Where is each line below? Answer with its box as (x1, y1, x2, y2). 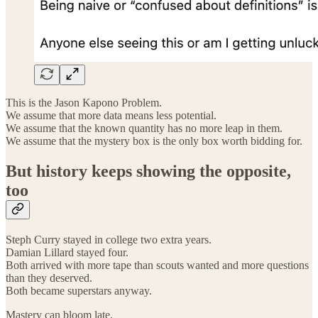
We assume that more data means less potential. (6, 109, 216, 122)
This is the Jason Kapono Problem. (6, 97, 162, 109)
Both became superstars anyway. (6, 284, 152, 297)
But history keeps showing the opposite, (6, 162, 291, 181)
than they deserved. (6, 271, 92, 284)
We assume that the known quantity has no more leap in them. (6, 122, 283, 135)
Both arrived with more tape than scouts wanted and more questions (6, 258, 309, 271)
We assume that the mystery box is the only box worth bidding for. (6, 135, 302, 148)
